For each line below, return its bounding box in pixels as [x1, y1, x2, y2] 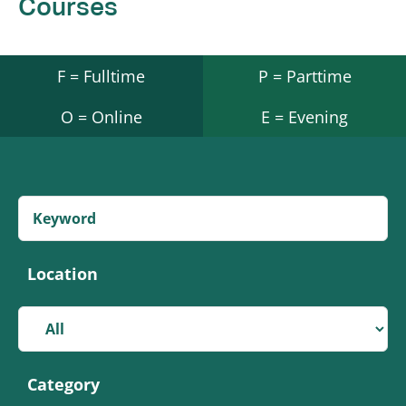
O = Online [60, 105, 142, 128]
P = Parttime [257, 64, 352, 87]
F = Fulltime [57, 64, 146, 87]
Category [26, 373, 100, 396]
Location [26, 263, 98, 285]
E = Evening [261, 105, 348, 128]
